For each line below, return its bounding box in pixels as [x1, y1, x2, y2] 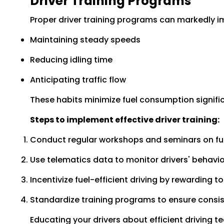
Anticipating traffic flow [30, 74, 126, 86]
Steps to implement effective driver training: [30, 114, 219, 126]
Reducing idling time [30, 54, 112, 66]
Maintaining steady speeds [30, 34, 140, 46]
